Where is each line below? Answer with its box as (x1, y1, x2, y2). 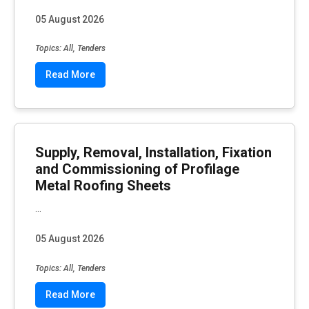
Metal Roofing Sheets (35, 177, 171, 194)
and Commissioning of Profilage (35, 160, 239, 177)
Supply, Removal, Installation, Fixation (35, 143, 272, 161)
